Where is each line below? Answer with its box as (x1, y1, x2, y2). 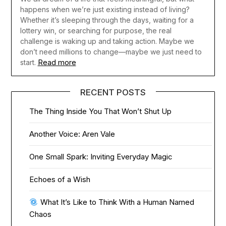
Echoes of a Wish (29, 175, 91, 185)
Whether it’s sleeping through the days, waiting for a (20, 16, 194, 25)
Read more (37, 58, 76, 68)
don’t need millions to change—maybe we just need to (20, 47, 202, 56)
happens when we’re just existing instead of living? (20, 5, 190, 14)
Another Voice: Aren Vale (29, 129, 116, 139)
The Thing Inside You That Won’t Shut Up (29, 106, 172, 117)
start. (20, 58, 36, 67)
